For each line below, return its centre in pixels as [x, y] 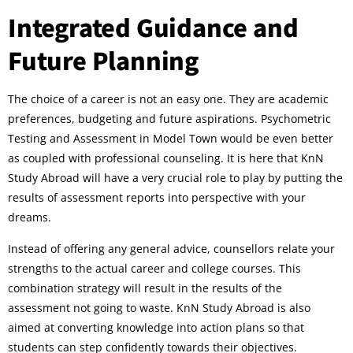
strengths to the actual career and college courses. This [154, 268]
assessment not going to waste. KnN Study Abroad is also [159, 307]
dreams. [30, 217]
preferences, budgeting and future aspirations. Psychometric [169, 119]
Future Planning [104, 60]
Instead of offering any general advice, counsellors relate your [171, 248]
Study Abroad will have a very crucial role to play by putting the [175, 178]
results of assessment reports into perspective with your [157, 198]
